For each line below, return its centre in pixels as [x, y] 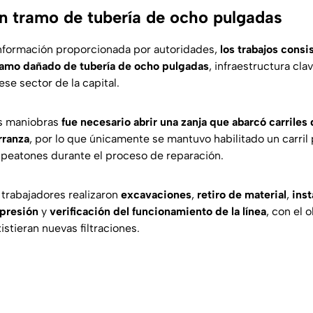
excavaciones [156, 195]
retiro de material [242, 195]
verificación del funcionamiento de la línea [158, 212]
